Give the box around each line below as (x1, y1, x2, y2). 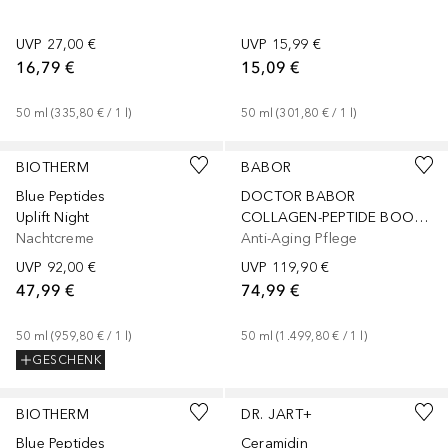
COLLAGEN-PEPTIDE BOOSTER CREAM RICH (414, 208, 428, 226)
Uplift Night (16, 208, 90, 226)
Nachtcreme (16, 229, 94, 247)
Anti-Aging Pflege (241, 229, 358, 247)
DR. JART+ (241, 405, 313, 423)
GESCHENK (32, 353, 101, 368)
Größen (20, 359, 66, 374)
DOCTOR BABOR (241, 187, 356, 205)
